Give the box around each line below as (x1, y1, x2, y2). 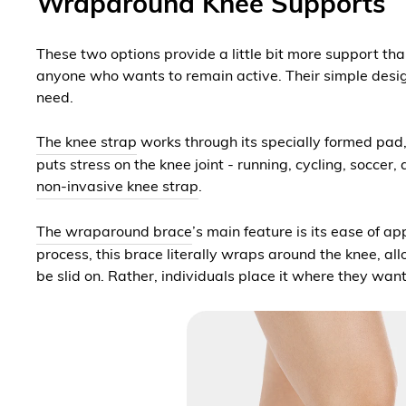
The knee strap (36, 136, 137, 151)
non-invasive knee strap (36, 180, 198, 196)
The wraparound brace (36, 226, 192, 241)
